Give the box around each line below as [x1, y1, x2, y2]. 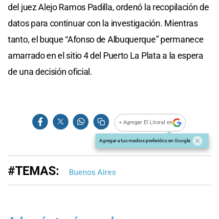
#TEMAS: [8, 163, 59, 178]
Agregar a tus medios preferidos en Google [99, 137, 190, 143]
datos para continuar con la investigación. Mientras [8, 18, 198, 28]
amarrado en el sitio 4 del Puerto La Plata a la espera [8, 50, 203, 61]
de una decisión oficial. [8, 66, 92, 77]
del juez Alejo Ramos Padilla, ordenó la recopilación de [8, 1, 209, 12]
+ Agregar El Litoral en [119, 119, 173, 126]
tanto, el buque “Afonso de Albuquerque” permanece [8, 34, 204, 44]
